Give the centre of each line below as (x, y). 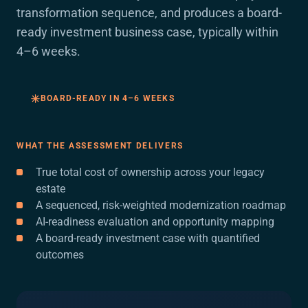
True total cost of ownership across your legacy (150, 172)
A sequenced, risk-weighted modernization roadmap (161, 205)
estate (51, 189)
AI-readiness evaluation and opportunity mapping (155, 222)
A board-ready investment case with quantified (148, 238)
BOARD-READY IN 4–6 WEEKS (108, 98)
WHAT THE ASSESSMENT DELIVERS (100, 146)
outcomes (60, 255)
